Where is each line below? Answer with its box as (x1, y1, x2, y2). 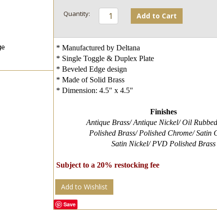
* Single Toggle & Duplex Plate (56, 54, 155, 62)
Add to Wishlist (61, 182, 108, 191)
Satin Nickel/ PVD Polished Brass (111, 139, 216, 148)
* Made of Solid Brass (56, 76, 125, 84)
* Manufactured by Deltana (56, 44, 140, 52)
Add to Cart (137, 11, 177, 20)
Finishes (150, 108, 177, 116)
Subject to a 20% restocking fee (56, 161, 160, 169)
